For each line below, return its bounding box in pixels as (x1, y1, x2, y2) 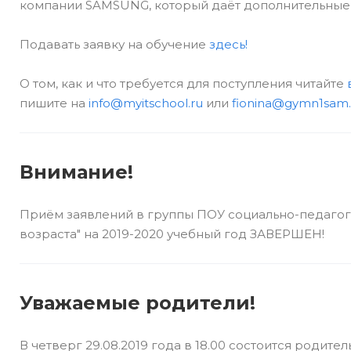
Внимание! (20, 161, 133, 183)
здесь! (209, 37, 248, 52)
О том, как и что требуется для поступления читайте (20, 76, 347, 91)
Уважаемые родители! (20, 291, 255, 314)
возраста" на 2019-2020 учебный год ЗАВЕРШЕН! (20, 226, 324, 241)
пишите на (20, 96, 89, 110)
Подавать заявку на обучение (20, 37, 209, 52)
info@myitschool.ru (89, 96, 203, 110)
